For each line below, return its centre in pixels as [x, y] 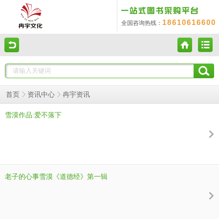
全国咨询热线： [142, 23]
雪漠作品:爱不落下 [33, 115]
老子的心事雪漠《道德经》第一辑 [56, 177]
